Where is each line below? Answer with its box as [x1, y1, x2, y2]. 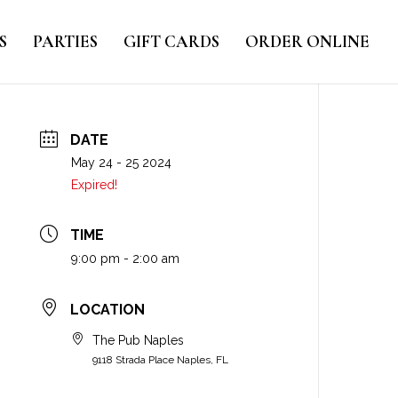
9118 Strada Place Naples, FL [92, 353, 229, 366]
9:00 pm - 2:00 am [71, 251, 180, 267]
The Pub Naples [92, 332, 185, 347]
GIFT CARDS [123, 31, 219, 52]
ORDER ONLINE [245, 31, 370, 52]
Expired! [71, 178, 118, 193]
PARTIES [33, 31, 98, 52]
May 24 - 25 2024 [71, 155, 172, 171]
